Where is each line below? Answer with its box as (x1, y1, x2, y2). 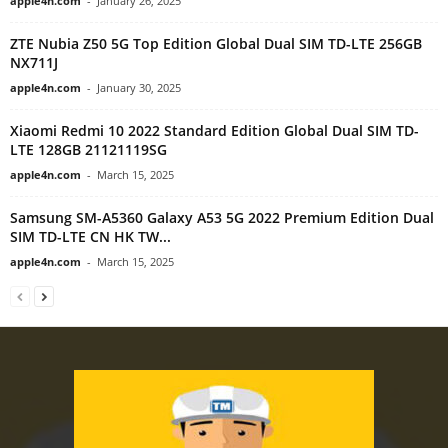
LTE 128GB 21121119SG (10, 139, 167, 159)
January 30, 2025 (97, 79, 181, 95)
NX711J (10, 52, 58, 72)
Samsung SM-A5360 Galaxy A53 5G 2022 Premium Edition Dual (10, 207, 434, 227)
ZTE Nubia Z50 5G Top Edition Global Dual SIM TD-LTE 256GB (10, 33, 422, 53)
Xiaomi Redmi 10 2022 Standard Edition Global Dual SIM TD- (10, 120, 419, 140)
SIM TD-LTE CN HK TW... (10, 226, 171, 246)
